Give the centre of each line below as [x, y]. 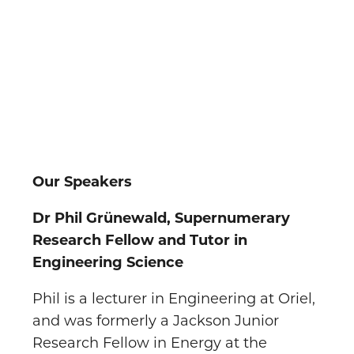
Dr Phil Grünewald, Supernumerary [161, 218]
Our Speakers [82, 181]
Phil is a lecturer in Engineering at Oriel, [174, 298]
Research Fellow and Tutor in [140, 240]
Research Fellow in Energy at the [150, 343]
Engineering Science [108, 262]
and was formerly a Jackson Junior [156, 320]
